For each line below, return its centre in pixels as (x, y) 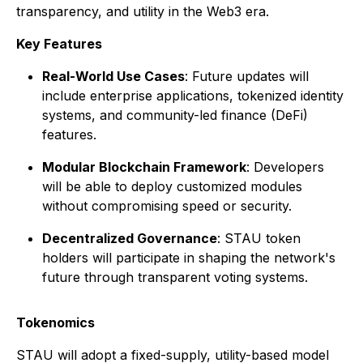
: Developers (285, 167)
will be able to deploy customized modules (172, 187)
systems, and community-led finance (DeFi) (175, 115)
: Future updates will (247, 77)
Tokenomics (56, 323)
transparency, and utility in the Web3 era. (143, 12)
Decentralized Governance (130, 239)
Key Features (59, 44)
